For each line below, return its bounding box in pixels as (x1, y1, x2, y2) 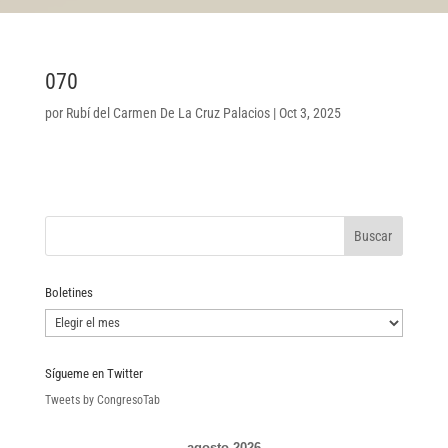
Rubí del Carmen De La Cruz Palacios (65, 104, 270, 121)
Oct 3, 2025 (278, 104, 341, 121)
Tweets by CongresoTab (44, 392, 160, 407)
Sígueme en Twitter (44, 365, 143, 381)
